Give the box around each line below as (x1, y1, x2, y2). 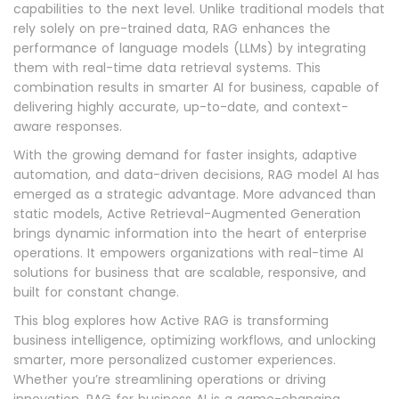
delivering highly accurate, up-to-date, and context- (13, 98, 348, 116)
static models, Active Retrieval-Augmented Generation (13, 205, 361, 223)
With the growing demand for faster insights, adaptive (13, 146, 357, 164)
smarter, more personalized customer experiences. (13, 351, 336, 369)
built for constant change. (13, 283, 179, 301)
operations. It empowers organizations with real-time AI (13, 244, 363, 262)
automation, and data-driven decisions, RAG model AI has (13, 166, 379, 183)
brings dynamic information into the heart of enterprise (13, 224, 367, 242)
